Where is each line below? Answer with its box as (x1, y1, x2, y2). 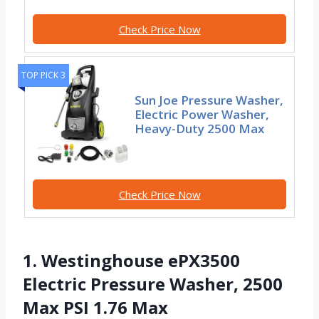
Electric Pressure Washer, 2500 (23, 272, 283, 296)
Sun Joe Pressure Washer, (135, 91, 284, 108)
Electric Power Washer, (135, 105, 270, 122)
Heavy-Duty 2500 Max (135, 120, 265, 137)
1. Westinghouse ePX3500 (23, 249, 240, 273)
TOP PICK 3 (21, 69, 66, 82)
